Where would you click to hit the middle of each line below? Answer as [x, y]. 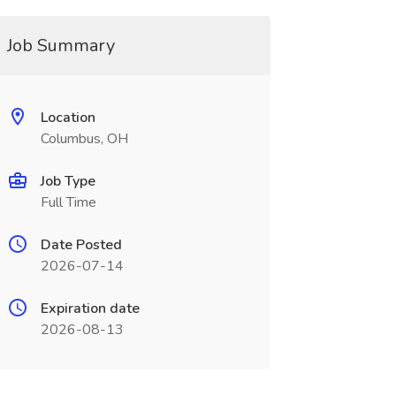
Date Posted [81, 245]
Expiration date [90, 308]
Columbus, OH [84, 139]
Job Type [68, 181]
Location [68, 118]
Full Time [68, 202]
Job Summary [61, 46]
